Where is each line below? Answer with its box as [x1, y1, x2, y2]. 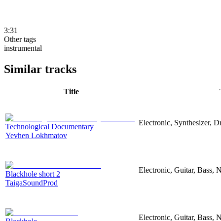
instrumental [4, 43, 42, 52]
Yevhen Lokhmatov [5, 131, 67, 140]
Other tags [4, 35, 36, 43]
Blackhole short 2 [5, 169, 60, 178]
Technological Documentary [5, 122, 94, 131]
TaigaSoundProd [5, 178, 58, 187]
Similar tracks [4, 62, 76, 75]
